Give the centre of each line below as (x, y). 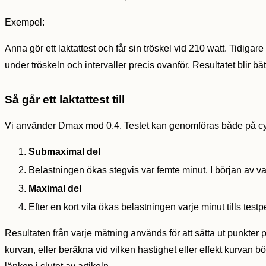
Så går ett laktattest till (65, 100)
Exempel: (25, 23)
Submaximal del (64, 152)
